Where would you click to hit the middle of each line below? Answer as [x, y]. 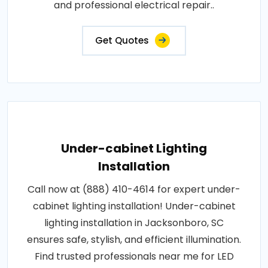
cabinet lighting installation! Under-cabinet [134, 206]
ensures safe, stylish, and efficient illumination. [134, 240]
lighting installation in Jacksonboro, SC [134, 223]
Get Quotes [122, 41]
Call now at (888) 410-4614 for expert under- [134, 190]
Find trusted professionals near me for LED [134, 257]
